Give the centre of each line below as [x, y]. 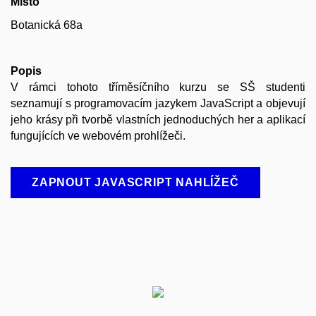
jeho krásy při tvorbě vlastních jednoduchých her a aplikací [158, 119]
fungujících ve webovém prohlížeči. [98, 135]
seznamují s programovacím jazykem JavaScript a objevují [158, 103]
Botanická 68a [47, 25]
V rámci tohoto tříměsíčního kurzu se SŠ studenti [158, 87]
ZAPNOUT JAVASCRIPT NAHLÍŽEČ [135, 183]
